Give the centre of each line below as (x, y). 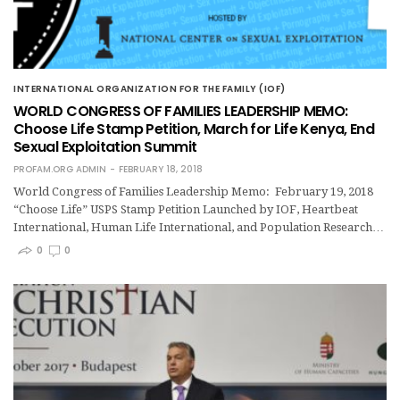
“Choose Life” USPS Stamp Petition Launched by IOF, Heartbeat (186, 210)
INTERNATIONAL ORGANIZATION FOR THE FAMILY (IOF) (150, 89)
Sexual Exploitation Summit (105, 147)
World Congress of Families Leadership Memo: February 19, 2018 (193, 192)
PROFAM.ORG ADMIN (60, 170)
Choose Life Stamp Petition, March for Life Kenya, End (194, 129)
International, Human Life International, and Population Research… (199, 228)
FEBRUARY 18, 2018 (161, 170)
